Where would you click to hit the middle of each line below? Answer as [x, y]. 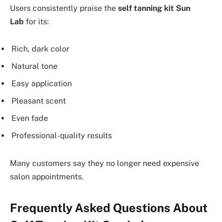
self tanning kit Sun [154, 8]
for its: [36, 21]
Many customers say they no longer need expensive [105, 163]
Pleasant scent [39, 101]
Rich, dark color [40, 49]
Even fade [30, 118]
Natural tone [34, 66]
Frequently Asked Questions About [109, 208]
